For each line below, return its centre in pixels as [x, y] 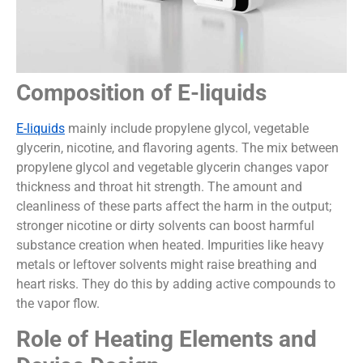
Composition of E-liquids [141, 93]
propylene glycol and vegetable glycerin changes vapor [172, 168]
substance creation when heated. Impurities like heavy [170, 246]
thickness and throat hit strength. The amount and [159, 187]
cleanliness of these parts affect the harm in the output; [174, 207]
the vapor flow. [58, 304]
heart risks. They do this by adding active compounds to [176, 284]
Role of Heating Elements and [167, 339]
